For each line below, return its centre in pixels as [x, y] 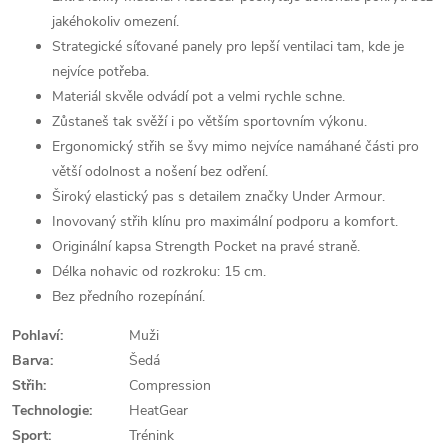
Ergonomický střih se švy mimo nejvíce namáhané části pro [235, 146]
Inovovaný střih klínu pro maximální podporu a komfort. [225, 221]
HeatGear [158, 410]
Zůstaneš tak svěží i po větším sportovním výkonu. [209, 121]
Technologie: [52, 410]
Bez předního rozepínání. [128, 296]
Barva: [32, 360]
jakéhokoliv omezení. [115, 21]
